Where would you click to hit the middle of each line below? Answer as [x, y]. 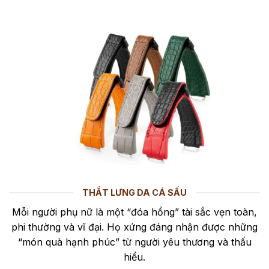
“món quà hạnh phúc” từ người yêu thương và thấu [134, 242]
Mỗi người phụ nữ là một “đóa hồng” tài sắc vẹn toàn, [134, 212]
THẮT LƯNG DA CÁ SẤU [134, 193]
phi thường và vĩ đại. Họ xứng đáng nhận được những [134, 227]
